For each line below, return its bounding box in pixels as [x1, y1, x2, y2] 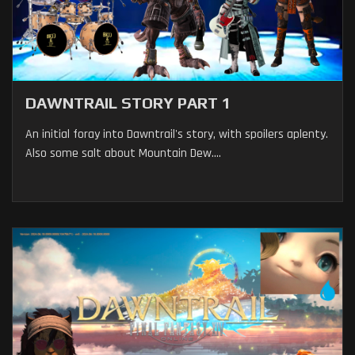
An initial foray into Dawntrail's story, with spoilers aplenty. [25, 126, 328, 143]
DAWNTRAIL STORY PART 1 [25, 94, 231, 113]
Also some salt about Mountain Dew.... [25, 145, 221, 162]
